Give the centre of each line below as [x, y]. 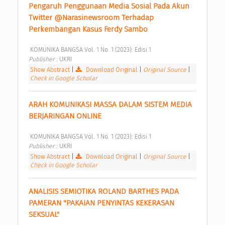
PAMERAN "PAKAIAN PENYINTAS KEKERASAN [101, 203]
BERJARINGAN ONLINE [66, 116]
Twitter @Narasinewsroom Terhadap [91, 18]
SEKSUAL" [45, 215]
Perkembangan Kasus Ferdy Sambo [89, 29]
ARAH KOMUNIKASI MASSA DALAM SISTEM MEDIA [110, 105]
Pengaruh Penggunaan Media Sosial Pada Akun [109, 6]
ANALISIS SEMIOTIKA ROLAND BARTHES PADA [104, 192]
